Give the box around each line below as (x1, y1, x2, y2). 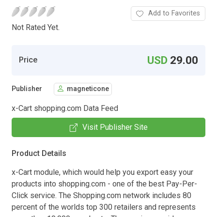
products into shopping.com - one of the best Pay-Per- (12, 179, 197, 188)
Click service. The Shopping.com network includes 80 (12, 190, 191, 200)
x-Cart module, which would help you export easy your (12, 167, 193, 177)
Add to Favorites (148, 9, 200, 17)
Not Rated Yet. (12, 22, 60, 32)
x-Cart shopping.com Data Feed (12, 103, 118, 113)
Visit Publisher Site (82, 122, 148, 132)
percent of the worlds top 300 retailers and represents (12, 202, 196, 212)
